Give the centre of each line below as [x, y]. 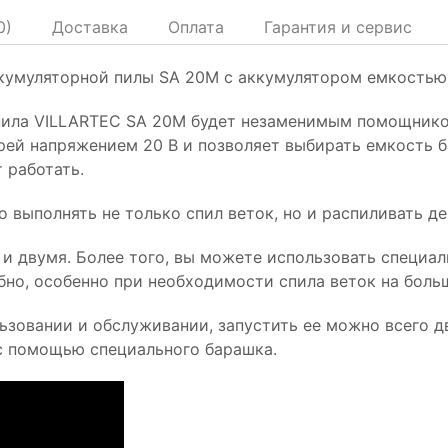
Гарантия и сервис [338, 27]
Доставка [90, 27]
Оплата [196, 27]
